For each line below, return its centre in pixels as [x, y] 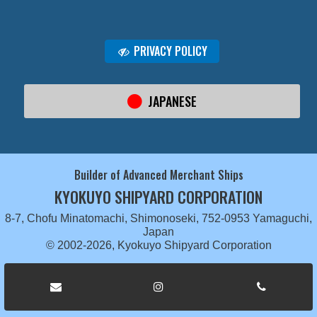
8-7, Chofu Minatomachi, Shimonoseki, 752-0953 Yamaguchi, [158, 219]
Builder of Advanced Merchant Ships [158, 175]
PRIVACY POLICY [169, 51]
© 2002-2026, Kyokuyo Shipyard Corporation [158, 246]
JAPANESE [172, 102]
